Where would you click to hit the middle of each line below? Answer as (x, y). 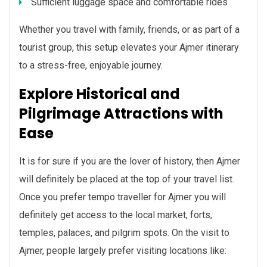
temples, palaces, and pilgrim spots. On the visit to (124, 233)
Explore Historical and (100, 94)
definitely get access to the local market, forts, (116, 215)
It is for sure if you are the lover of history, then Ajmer (130, 162)
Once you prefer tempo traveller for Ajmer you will (122, 197)
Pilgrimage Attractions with (121, 114)
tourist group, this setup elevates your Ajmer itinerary (129, 48)
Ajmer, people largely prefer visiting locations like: (123, 251)
